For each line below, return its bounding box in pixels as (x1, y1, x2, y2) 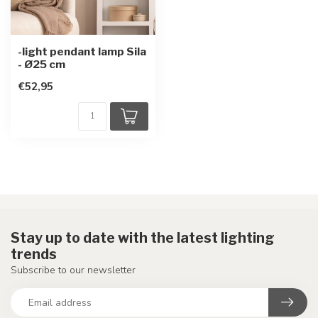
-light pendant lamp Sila (18, 45, 146, 58)
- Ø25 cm (18, 57, 65, 71)
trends (11, 246, 57, 263)
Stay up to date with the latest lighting (11, 229, 275, 246)
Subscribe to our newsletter (11, 263, 136, 277)
